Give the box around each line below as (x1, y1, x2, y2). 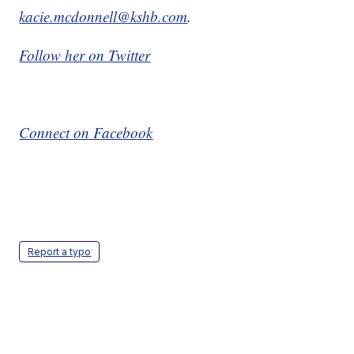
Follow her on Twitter (19, 45, 151, 66)
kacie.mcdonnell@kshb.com (19, 6, 188, 27)
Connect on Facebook (19, 122, 153, 143)
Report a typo (28, 246, 92, 258)
